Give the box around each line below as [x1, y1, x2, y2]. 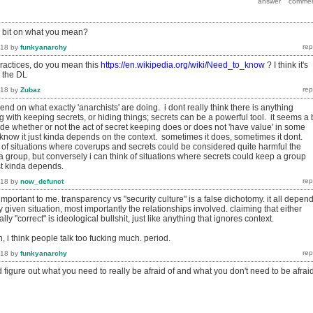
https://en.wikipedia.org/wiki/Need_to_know [101, 60, 265, 71]
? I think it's [265, 60, 308, 71]
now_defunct [20, 177, 64, 185]
